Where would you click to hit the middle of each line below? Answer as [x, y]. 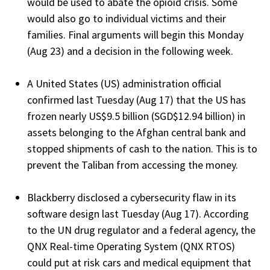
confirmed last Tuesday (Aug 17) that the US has [137, 99]
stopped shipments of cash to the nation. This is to [142, 148]
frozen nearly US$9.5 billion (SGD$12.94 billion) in [136, 116]
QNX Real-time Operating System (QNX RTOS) [131, 246]
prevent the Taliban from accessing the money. [134, 165]
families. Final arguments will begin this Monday [135, 34]
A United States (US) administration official [124, 83]
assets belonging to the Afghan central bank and [137, 132]
